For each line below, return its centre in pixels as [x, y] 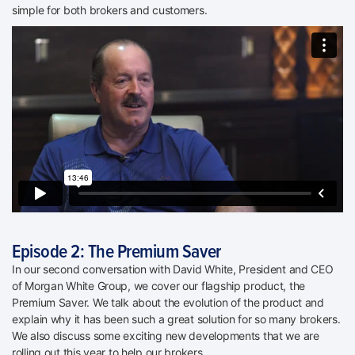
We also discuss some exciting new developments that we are [166, 335]
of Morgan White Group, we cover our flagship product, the [159, 285]
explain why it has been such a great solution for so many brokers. [176, 319]
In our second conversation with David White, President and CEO [173, 269]
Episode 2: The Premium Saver [116, 250]
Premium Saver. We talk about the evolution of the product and [168, 302]
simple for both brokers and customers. [110, 10]
